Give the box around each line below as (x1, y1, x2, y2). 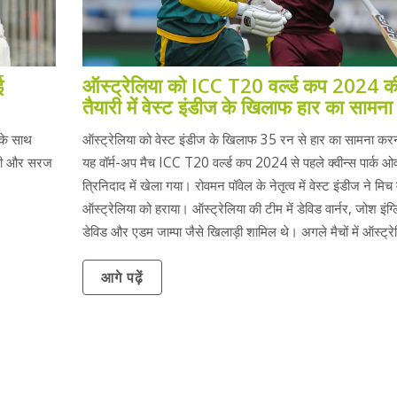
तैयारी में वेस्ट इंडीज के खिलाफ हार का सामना (82, 92, 393, 121)
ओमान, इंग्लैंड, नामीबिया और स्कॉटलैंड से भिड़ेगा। (82, 245, 313, 264)
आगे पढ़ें (100, 268, 144, 288)
